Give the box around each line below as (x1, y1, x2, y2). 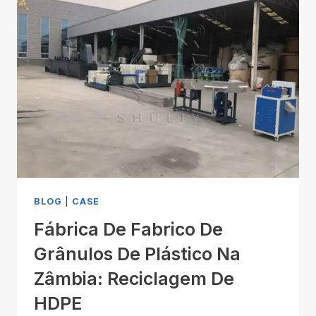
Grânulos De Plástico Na (34, 243, 241, 265)
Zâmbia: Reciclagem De (34, 268, 234, 290)
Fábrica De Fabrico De (34, 219, 223, 241)
